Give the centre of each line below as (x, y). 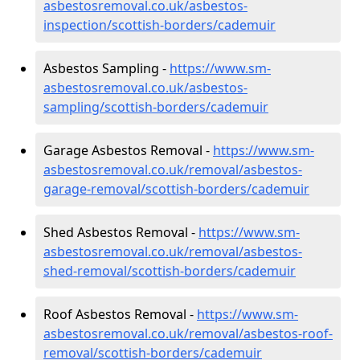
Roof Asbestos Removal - (120, 314)
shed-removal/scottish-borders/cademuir (170, 270)
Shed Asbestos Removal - (121, 232)
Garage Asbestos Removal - (128, 150)
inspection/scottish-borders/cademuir (160, 25)
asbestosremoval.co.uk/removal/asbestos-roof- (188, 333)
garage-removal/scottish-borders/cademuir (176, 188)
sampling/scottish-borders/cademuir (156, 106)
